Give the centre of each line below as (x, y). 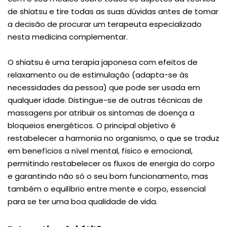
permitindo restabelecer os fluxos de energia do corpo (111, 163)
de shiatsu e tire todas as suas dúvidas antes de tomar (113, 11)
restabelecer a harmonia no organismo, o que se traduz (113, 138)
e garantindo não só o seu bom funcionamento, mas (108, 176)
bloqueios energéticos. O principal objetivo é (92, 125)
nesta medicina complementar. (68, 36)
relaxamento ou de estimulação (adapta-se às (98, 74)
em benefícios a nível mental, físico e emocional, (100, 150)
